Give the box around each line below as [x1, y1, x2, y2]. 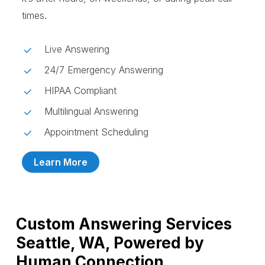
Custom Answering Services [15, 215, 232, 234]
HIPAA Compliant [44, 85, 117, 97]
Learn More [33, 156, 88, 169]
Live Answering [44, 43, 109, 56]
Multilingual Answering [44, 105, 138, 118]
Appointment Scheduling [44, 126, 148, 138]
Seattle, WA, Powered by [15, 234, 204, 253]
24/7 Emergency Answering [44, 64, 163, 76]
